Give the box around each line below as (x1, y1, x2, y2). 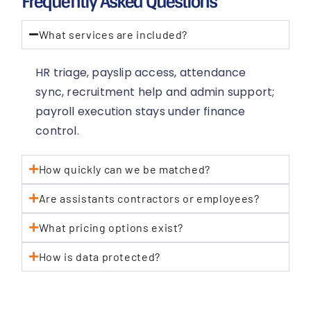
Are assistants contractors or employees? (38, 191, 260, 205)
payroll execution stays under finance (35, 103, 246, 119)
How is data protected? (38, 249, 160, 263)
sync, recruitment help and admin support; (35, 83, 275, 100)
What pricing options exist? (38, 220, 184, 234)
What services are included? (38, 27, 188, 41)
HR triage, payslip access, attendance (35, 64, 246, 81)
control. (35, 122, 79, 139)
